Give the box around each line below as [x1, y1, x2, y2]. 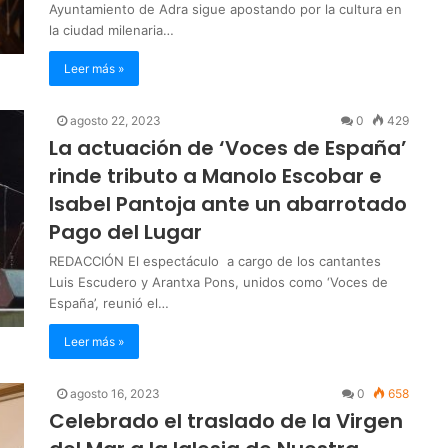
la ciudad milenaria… [49, 21, 174, 38]
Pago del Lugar [49, 217, 202, 246]
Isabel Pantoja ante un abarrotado [49, 189, 407, 218]
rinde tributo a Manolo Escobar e [49, 161, 382, 190]
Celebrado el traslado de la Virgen [49, 406, 403, 435]
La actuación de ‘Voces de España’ [49, 133, 407, 162]
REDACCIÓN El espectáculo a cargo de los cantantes [49, 252, 381, 269]
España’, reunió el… [49, 294, 169, 311]
